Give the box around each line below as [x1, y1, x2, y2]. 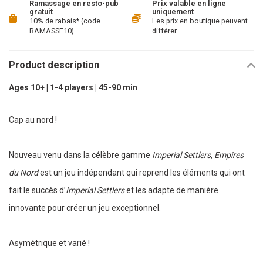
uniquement [152, 7, 194, 16]
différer [152, 26, 177, 35]
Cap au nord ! [9, 115, 57, 125]
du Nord [9, 168, 38, 178]
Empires [214, 150, 244, 160]
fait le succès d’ [9, 186, 66, 195]
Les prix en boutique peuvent [152, 16, 248, 25]
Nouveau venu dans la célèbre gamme [9, 150, 152, 160]
